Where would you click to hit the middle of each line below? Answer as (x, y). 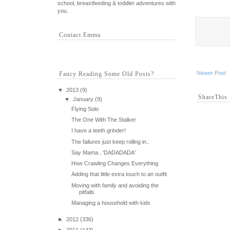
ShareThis (213, 97)
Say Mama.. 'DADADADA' (104, 152)
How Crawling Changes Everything (115, 163)
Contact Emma (80, 35)
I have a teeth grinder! (99, 131)
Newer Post (211, 73)
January (83, 99)
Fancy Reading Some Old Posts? (107, 74)
